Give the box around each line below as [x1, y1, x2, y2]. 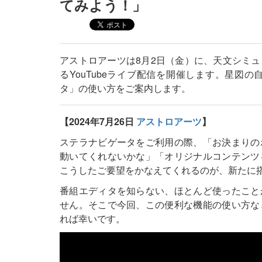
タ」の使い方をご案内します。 [60, 81, 191, 95]
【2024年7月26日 [60, 115, 136, 128]
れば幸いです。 [60, 212, 125, 225]
